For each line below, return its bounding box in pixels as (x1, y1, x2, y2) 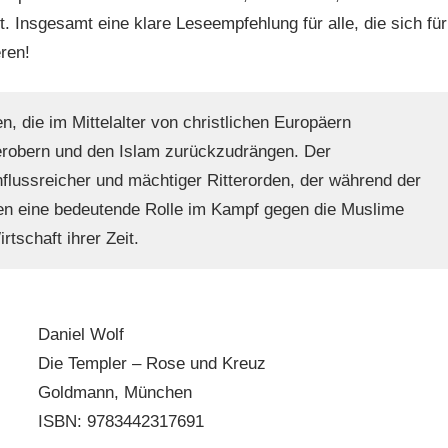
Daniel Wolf (38, 325, 125, 345)
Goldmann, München (38, 383, 193, 403)
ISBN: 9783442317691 (38, 412, 205, 432)
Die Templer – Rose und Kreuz (38, 354, 267, 374)
